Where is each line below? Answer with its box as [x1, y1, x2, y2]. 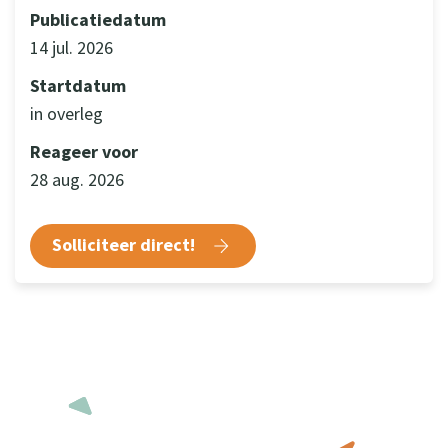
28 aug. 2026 [30, 168, 124, 192]
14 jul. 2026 [30, 36, 113, 60]
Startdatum [30, 74, 126, 98]
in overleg [30, 102, 103, 126]
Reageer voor [30, 140, 138, 164]
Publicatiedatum [30, 8, 166, 32]
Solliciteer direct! [52, 233, 199, 257]
